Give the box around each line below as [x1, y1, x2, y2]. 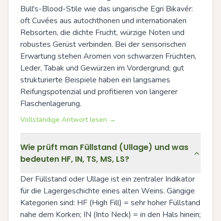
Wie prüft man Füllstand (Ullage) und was [20, 142, 188, 153]
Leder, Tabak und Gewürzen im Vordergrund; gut [20, 63, 184, 74]
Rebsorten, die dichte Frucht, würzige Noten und [20, 27, 184, 38]
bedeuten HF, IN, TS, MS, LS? [20, 153, 129, 165]
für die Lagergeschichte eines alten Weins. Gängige [20, 185, 195, 196]
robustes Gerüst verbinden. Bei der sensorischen [20, 39, 186, 50]
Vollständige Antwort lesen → [20, 115, 116, 124]
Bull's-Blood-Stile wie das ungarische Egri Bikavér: [20, 3, 193, 14]
